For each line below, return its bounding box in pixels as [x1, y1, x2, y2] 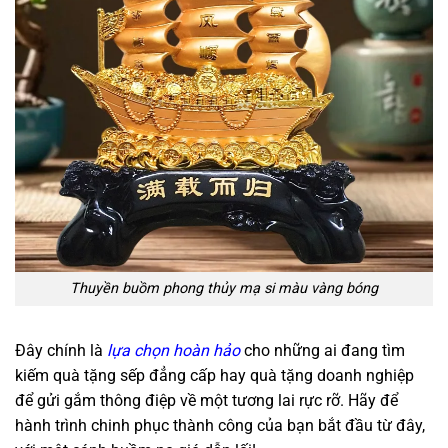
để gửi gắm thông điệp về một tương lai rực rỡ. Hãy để [15, 391, 398, 411]
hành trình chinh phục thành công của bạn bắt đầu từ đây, [15, 416, 425, 436]
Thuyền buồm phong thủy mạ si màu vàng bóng [70, 280, 378, 298]
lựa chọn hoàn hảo [107, 341, 240, 361]
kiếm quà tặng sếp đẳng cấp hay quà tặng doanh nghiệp [15, 366, 414, 386]
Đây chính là [15, 341, 107, 361]
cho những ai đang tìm [240, 341, 405, 361]
